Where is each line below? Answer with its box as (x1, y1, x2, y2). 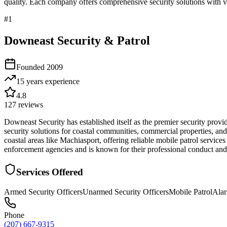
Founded (16, 62, 47, 71)
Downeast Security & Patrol (4, 33, 150, 47)
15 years (16, 77, 43, 86)
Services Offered (16, 167, 83, 178)
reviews (16, 100, 43, 109)
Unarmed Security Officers (83, 187, 169, 197)
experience (43, 77, 80, 86)
